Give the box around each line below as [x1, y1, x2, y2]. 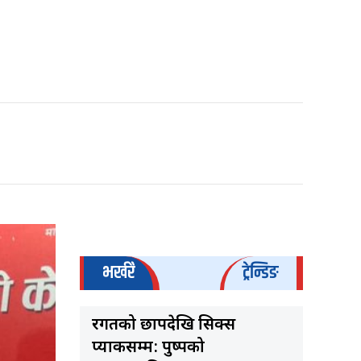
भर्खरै [102, 259, 135, 288]
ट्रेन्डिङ [243, 259, 278, 288]
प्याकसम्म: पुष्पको [91, 338, 205, 359]
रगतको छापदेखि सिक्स [91, 315, 235, 337]
